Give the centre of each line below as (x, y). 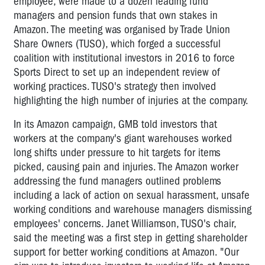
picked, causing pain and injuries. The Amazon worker (126, 167)
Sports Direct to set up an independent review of (117, 72)
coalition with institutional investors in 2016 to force (124, 58)
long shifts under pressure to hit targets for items (117, 152)
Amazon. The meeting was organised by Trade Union (122, 29)
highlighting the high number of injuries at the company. (131, 100)
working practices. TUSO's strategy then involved (115, 86)
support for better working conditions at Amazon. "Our (126, 252)
